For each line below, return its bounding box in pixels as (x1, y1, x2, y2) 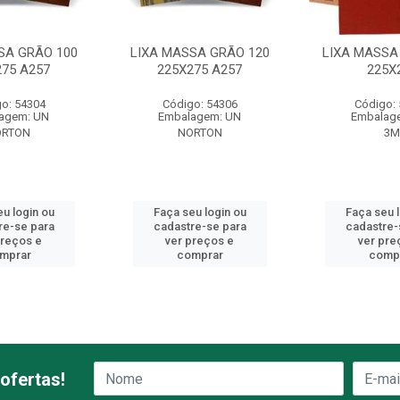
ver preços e (165, 234, 235, 247)
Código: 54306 (162, 97, 237, 111)
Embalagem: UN (158, 110, 242, 123)
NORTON (177, 126, 222, 139)
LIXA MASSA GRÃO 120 (129, 45, 270, 61)
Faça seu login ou (153, 205, 246, 219)
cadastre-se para (153, 220, 246, 233)
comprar (176, 248, 223, 262)
